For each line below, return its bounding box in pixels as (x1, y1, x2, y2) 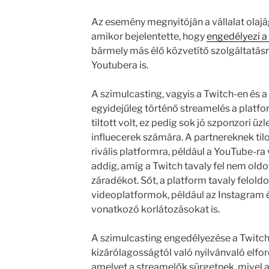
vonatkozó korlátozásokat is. (91, 203, 220, 215)
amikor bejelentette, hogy (91, 30, 207, 42)
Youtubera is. (91, 59, 148, 71)
